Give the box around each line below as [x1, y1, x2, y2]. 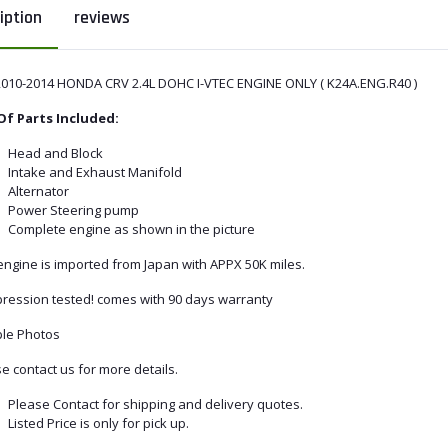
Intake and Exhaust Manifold [8, 162, 182, 181]
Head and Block [8, 143, 103, 162]
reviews [74, 5, 130, 29]
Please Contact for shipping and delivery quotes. [8, 394, 303, 413]
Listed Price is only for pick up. [8, 413, 189, 432]
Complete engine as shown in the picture [8, 219, 255, 238]
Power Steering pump [8, 200, 139, 219]
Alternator [8, 181, 69, 200]
